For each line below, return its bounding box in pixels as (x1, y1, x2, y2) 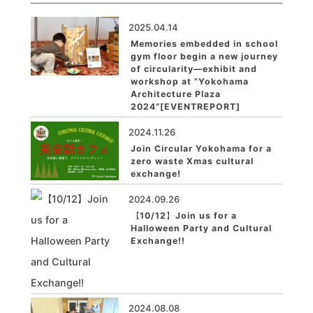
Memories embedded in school (131, 38, 279, 50)
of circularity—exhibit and (131, 64, 258, 75)
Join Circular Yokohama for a (131, 143, 272, 154)
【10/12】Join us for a (131, 210, 238, 221)
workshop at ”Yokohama (131, 76, 249, 87)
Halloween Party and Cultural (131, 222, 272, 233)
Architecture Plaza (131, 89, 221, 100)
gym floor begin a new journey (131, 51, 279, 62)
